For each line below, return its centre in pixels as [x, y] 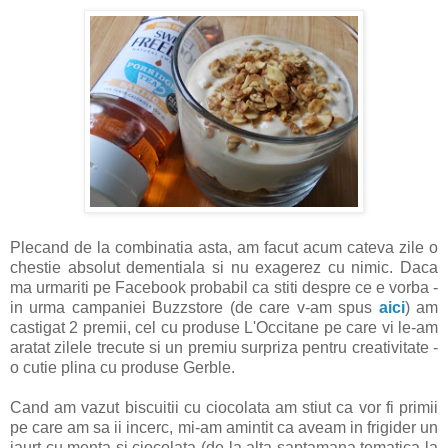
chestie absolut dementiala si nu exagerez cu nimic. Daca [224, 267]
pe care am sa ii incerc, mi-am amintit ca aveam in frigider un [224, 427]
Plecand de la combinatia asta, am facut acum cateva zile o [224, 247]
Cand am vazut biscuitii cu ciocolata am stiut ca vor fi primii [224, 407]
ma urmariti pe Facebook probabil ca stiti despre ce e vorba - [224, 287]
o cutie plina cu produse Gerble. [124, 367]
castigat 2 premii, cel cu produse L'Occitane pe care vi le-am [224, 327]
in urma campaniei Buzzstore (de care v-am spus [194, 307]
